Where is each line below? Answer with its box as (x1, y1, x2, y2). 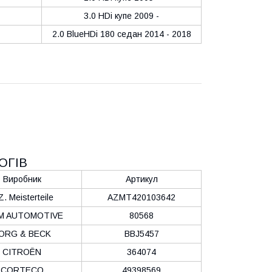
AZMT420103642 (107, 192, 175, 202)
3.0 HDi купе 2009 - (84, 10, 159, 21)
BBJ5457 (124, 228, 159, 239)
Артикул (125, 174, 158, 184)
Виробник (2, 174, 41, 184)
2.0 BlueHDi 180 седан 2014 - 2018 (52, 29, 191, 39)
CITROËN (2, 246, 41, 257)
